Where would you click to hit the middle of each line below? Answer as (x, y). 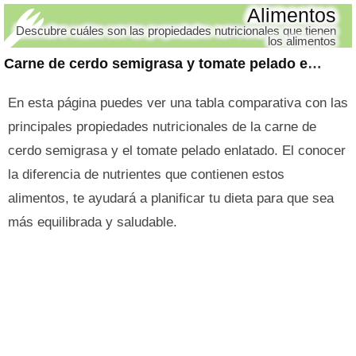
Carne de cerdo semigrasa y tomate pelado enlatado (315, 64)
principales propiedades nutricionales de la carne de (162, 127)
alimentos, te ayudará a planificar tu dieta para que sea (171, 198)
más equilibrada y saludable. (93, 222)
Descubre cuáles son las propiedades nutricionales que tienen (176, 31)
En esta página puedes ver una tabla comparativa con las (178, 103)
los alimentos (302, 41)
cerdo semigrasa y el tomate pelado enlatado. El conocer (177, 151)
